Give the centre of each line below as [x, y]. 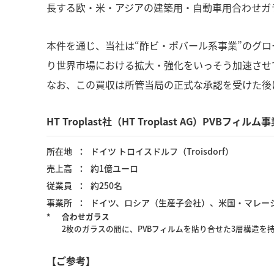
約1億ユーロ [114, 168]
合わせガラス [86, 216]
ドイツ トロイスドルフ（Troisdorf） [162, 151]
